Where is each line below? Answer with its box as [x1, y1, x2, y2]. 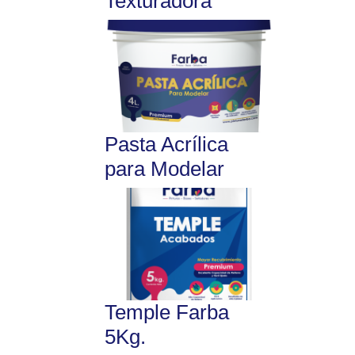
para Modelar [105, 157, 224, 181]
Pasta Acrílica [105, 132, 228, 157]
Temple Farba [105, 300, 229, 324]
